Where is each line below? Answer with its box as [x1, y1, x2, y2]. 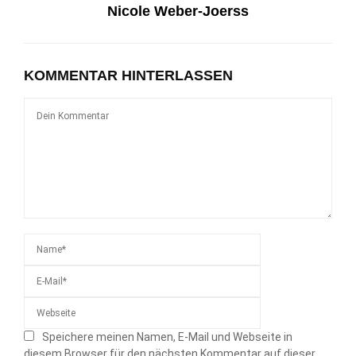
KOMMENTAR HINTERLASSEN [24, 67, 233, 83]
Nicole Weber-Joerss [107, 2, 249, 19]
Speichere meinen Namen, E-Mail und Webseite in [42, 330, 292, 343]
